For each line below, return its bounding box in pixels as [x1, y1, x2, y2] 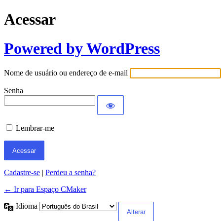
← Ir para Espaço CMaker [4, 185, 86, 194]
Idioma [16, 202, 39, 211]
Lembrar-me [16, 124, 54, 133]
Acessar [4, 10, 56, 29]
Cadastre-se [4, 168, 40, 177]
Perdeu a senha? [45, 168, 96, 177]
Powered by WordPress [4, 39, 160, 57]
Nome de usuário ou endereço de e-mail [4, 69, 128, 77]
